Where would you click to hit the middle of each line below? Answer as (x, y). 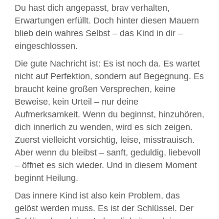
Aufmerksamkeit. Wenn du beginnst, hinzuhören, (109, 115)
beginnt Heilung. (46, 178)
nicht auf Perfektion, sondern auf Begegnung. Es (109, 77)
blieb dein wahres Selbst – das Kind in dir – (99, 33)
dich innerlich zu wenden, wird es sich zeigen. (104, 127)
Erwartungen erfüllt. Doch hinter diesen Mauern (107, 21)
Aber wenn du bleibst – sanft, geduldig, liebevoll (108, 153)
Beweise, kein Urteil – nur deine (77, 102)
